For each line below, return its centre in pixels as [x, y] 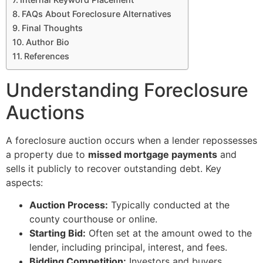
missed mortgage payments [153, 154]
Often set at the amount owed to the [169, 233]
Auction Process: [69, 205]
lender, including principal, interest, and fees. [128, 247]
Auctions [45, 112]
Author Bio [47, 42]
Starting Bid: [58, 233]
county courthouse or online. [93, 219]
